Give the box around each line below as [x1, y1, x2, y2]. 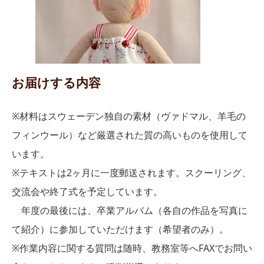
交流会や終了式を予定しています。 [12, 185, 163, 198]
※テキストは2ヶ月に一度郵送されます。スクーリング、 [12, 166, 251, 179]
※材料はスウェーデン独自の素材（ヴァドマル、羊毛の [12, 110, 246, 123]
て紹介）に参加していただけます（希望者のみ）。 [12, 223, 238, 236]
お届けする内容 [12, 74, 101, 91]
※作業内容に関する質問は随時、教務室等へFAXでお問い [12, 242, 252, 255]
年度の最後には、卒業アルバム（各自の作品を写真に [12, 204, 247, 217]
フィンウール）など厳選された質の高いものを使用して [12, 128, 247, 141]
